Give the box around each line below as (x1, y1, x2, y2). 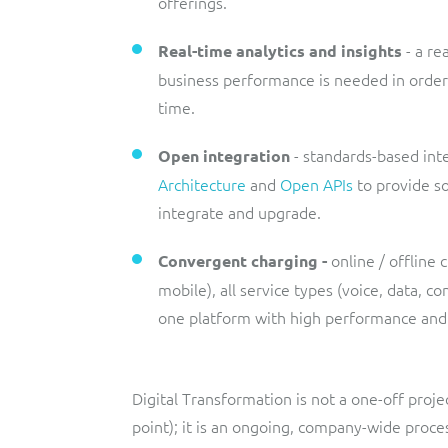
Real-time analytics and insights (158, 40, 406, 61)
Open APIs (280, 173, 353, 195)
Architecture (158, 173, 246, 195)
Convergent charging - (158, 250, 331, 271)
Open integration (158, 145, 290, 166)
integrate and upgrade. (158, 201, 321, 223)
